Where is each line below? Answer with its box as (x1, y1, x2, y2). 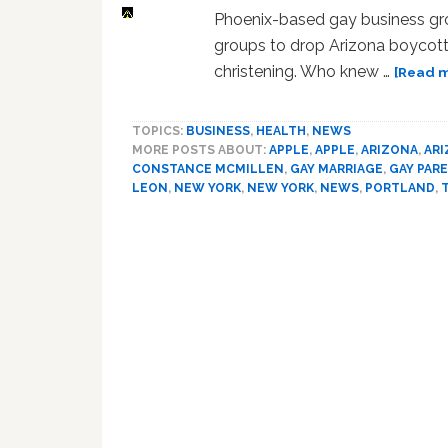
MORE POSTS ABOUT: (132, 143, 269, 158)
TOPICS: (132, 124, 186, 139)
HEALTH (256, 124, 306, 139)
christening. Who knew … (214, 62, 395, 82)
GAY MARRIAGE (290, 162, 383, 177)
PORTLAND (365, 181, 435, 196)
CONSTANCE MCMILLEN (132, 162, 284, 177)
